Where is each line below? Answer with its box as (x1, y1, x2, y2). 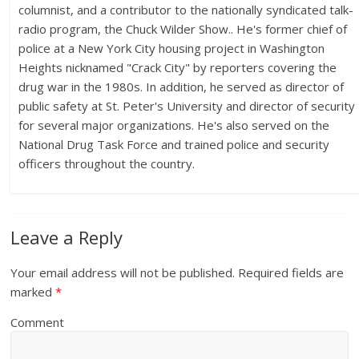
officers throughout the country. (18, 155, 196, 172)
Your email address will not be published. (10, 264, 236, 281)
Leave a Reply (10, 225, 123, 250)
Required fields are (235, 264, 345, 281)
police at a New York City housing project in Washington (18, 40, 325, 57)
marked (10, 284, 56, 301)
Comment (10, 314, 65, 331)
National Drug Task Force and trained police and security (18, 136, 330, 153)
